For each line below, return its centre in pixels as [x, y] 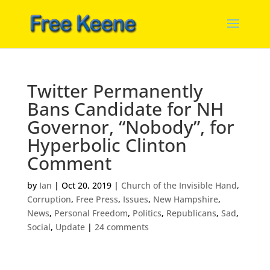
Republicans [191, 213]
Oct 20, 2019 [86, 185]
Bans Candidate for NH [125, 109]
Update [70, 227]
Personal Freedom [91, 213]
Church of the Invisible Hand [179, 185]
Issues [135, 199]
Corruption [49, 199]
